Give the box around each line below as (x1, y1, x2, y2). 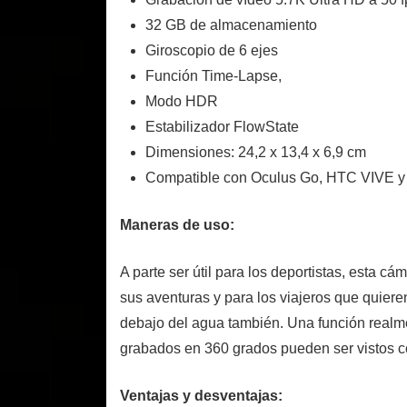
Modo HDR (145, 94, 218, 110)
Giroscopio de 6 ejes (145, 43, 278, 59)
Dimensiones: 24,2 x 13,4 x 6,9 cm (145, 144, 366, 161)
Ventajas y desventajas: (120, 388, 283, 404)
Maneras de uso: (120, 217, 234, 233)
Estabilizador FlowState (145, 119, 299, 135)
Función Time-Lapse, (145, 68, 282, 84)
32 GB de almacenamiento (145, 17, 317, 34)
